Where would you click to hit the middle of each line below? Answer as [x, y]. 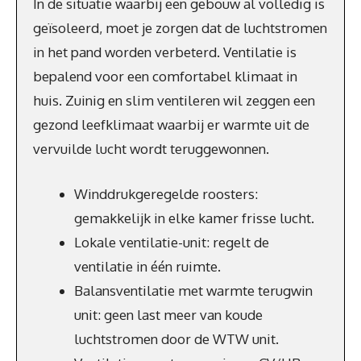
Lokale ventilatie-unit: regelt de [172, 242]
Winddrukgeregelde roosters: [166, 193]
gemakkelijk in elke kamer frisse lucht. [194, 218]
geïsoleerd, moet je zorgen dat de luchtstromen [180, 28]
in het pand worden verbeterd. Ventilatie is [165, 52]
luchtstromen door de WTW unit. [176, 338]
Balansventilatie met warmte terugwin [193, 290]
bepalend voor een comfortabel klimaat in [165, 76]
